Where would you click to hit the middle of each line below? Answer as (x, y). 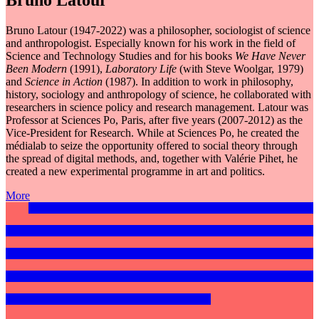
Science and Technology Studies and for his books (120, 56)
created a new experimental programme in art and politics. (135, 172)
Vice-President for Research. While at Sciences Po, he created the (152, 133)
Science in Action (65, 82)
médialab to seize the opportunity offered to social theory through (152, 146)
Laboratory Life (142, 69)
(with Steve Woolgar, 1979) (241, 69)
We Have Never (270, 56)
